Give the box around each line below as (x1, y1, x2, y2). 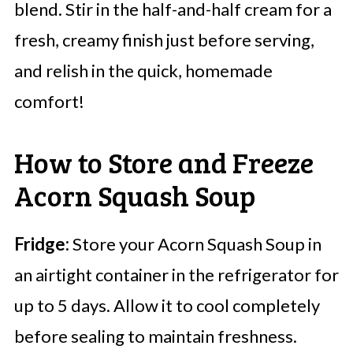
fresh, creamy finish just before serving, (13, 29, 314, 51)
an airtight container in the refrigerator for (13, 264, 339, 286)
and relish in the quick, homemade (13, 60, 273, 82)
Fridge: (13, 233, 69, 255)
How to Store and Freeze (13, 143, 314, 182)
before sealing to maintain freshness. (13, 325, 297, 347)
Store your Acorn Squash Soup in (69, 233, 321, 255)
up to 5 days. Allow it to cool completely (13, 295, 320, 317)
